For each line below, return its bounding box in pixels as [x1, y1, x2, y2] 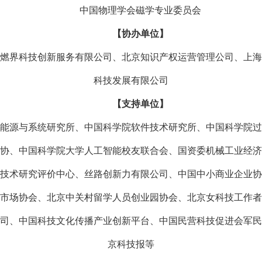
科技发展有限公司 [94, 74, 168, 86]
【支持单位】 [112, 98, 168, 109]
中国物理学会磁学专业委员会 [80, 4, 201, 16]
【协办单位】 [112, 27, 168, 39]
